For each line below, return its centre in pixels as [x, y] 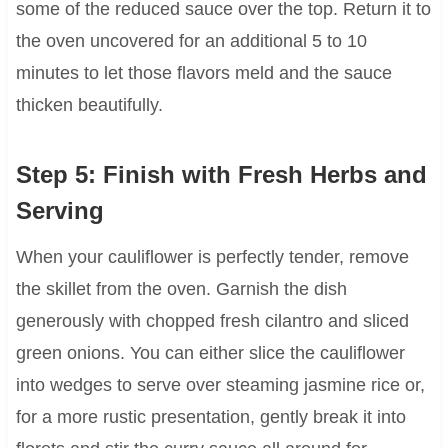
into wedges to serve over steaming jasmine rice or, [220, 385]
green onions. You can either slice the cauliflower [210, 353]
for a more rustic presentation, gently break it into [210, 417]
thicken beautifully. [89, 105]
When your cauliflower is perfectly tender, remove [212, 257]
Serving [59, 211]
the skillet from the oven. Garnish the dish [181, 289]
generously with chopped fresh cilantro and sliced [212, 321]
